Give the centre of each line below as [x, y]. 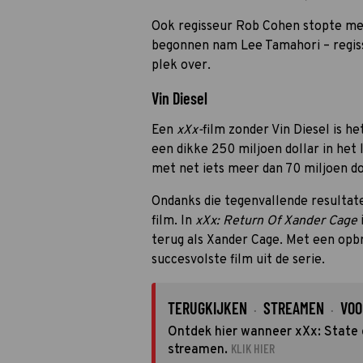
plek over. [183, 66]
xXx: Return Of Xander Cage [276, 221]
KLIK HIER [253, 348]
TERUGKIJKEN [207, 308]
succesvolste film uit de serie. [240, 260]
